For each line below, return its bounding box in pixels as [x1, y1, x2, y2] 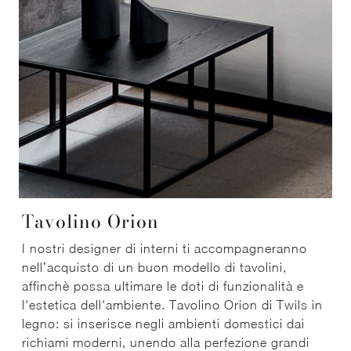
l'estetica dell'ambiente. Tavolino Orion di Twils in [22, 298, 323, 313]
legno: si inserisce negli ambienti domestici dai [22, 317, 305, 331]
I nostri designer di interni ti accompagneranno [22, 241, 307, 256]
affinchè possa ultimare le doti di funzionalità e [22, 279, 304, 294]
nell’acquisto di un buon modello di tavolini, [22, 260, 287, 275]
